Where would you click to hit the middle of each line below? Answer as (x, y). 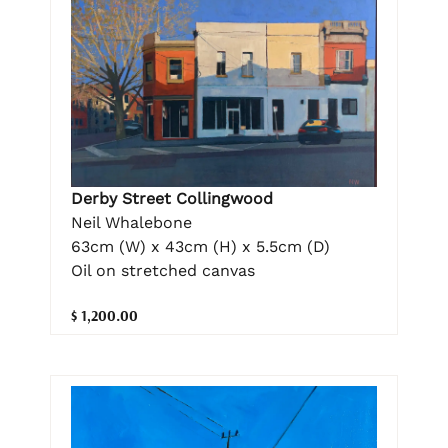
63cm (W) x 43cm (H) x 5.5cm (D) (200, 246)
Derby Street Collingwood (172, 198)
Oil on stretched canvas (163, 270)
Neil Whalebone (131, 222)
